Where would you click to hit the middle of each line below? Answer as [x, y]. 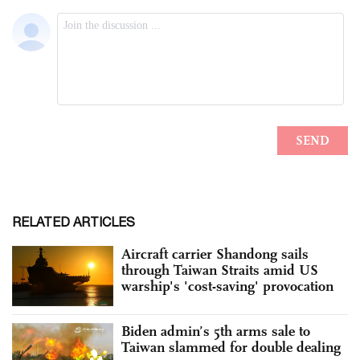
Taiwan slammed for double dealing [231, 348]
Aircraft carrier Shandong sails [215, 254]
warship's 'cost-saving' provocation [227, 286]
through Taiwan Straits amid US [220, 270]
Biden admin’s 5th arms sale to [216, 331]
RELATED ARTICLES [74, 221]
